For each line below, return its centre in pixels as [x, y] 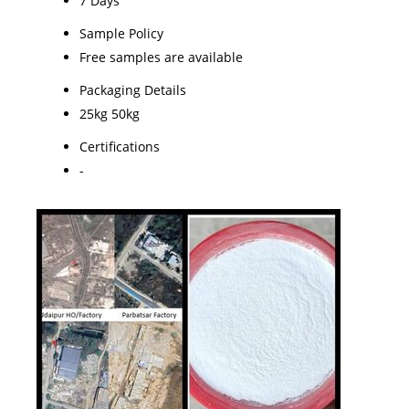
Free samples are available [161, 57]
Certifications [120, 146]
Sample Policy [121, 33]
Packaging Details [133, 89]
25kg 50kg [110, 113]
